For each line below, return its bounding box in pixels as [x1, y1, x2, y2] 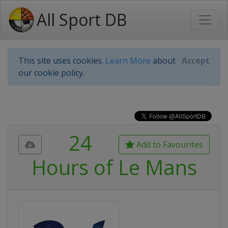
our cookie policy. [18, 67, 84, 78]
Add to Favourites [134, 139, 203, 150]
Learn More [105, 55, 151, 66]
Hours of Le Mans [31, 153, 197, 181]
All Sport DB [37, 9, 127, 31]
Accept [182, 55, 210, 66]
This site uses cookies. [18, 55, 105, 66]
